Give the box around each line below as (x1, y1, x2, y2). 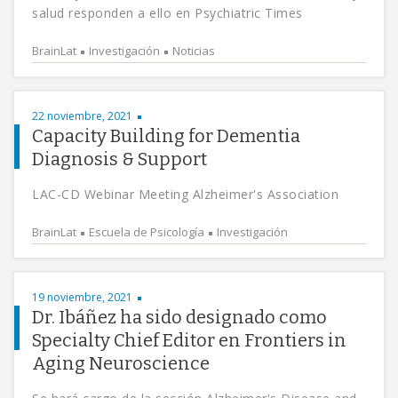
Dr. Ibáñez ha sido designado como (32, 306, 327, 328)
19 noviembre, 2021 (32, 290, 132, 305)
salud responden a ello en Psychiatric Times (32, 4, 303, 21)
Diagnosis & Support (32, 148, 207, 170)
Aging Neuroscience (32, 353, 210, 374)
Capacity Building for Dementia (32, 125, 300, 147)
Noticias (172, 43, 215, 59)
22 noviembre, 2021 (32, 108, 132, 123)
